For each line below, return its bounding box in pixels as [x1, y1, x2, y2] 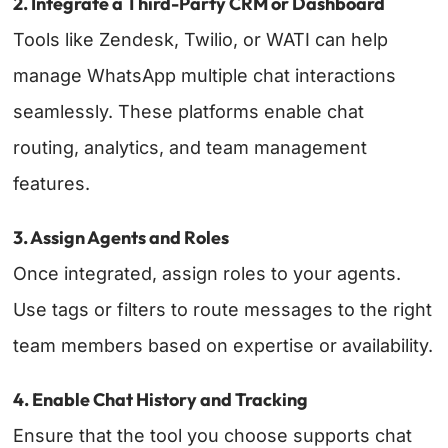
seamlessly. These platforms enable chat [13, 101, 365, 123]
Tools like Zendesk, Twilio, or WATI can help [13, 29, 389, 51]
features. [13, 173, 91, 195]
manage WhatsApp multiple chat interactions [13, 65, 397, 87]
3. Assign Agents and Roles [13, 226, 230, 250]
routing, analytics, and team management [13, 137, 368, 159]
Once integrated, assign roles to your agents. [13, 263, 402, 285]
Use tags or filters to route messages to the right [13, 299, 433, 321]
